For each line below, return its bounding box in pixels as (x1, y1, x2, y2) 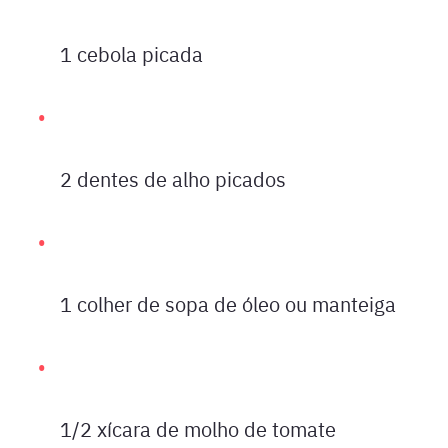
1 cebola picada (60, 40, 203, 67)
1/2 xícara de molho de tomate (60, 415, 336, 442)
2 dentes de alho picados (60, 165, 286, 192)
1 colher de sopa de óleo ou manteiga (60, 290, 396, 317)
